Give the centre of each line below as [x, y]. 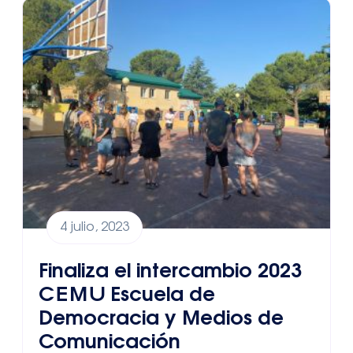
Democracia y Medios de [161, 319]
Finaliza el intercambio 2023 [170, 272]
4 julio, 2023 [95, 228]
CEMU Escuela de [127, 295]
